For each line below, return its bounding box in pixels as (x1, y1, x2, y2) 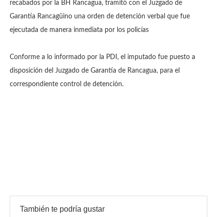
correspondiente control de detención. (10, 81, 124, 88)
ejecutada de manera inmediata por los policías (10, 27, 149, 34)
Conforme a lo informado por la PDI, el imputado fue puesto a (10, 54, 195, 61)
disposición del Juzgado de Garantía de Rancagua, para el (10, 67, 180, 75)
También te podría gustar (20, 205, 105, 214)
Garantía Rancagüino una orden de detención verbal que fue (10, 13, 190, 20)
